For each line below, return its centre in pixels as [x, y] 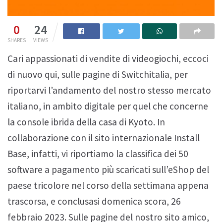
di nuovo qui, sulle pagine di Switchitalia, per [98, 74]
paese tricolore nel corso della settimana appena [108, 185]
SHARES [17, 40]
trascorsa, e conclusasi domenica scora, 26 [94, 201]
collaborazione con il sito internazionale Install [104, 138]
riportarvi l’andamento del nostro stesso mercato [109, 90]
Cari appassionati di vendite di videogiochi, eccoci [108, 58]
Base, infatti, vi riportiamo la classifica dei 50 [98, 153]
